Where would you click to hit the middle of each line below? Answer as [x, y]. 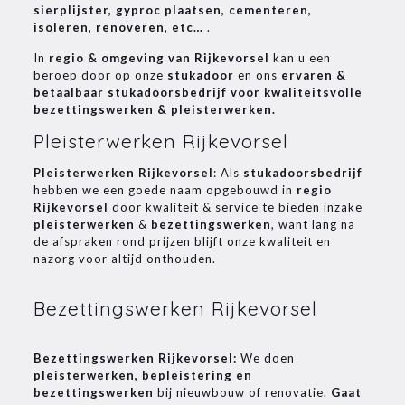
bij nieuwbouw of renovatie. [242, 392]
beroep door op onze [100, 75]
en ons [257, 75]
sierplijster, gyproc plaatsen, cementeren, [172, 10]
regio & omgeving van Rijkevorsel [159, 58]
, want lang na [313, 224]
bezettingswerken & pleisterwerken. [154, 109]
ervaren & [313, 75]
